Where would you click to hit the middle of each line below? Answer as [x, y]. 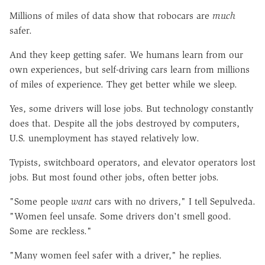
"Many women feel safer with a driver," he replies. [116, 255]
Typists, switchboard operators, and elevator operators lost [132, 162]
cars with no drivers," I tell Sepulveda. [174, 201]
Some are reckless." [51, 231]
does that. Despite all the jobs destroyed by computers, [125, 123]
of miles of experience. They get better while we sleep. [123, 84]
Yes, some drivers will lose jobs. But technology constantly [131, 108]
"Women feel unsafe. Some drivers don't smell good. [120, 216]
